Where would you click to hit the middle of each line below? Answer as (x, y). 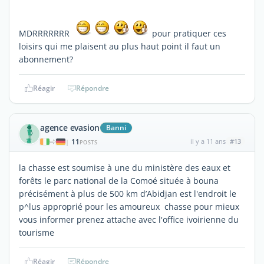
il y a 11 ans (208, 141)
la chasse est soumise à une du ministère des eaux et (125, 167)
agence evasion (70, 127)
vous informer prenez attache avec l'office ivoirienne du (129, 219)
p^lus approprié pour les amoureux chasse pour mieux (129, 206)
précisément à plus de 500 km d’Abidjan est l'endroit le (128, 193)
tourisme (37, 232)
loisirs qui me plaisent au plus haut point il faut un (120, 46)
